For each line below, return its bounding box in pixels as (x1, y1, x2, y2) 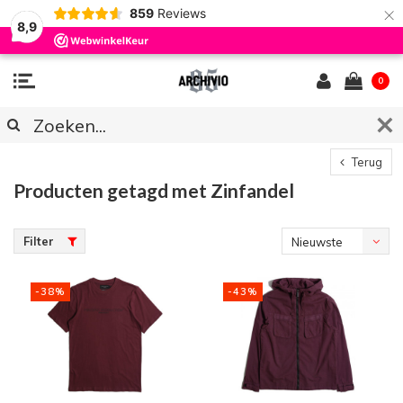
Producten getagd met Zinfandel (13, 179, 294, 201)
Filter (23, 234, 54, 248)
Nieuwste (291, 235, 343, 249)
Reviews (157, 5, 206, 21)
